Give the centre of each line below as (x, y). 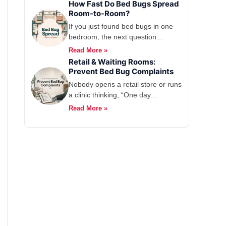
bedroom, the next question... (116, 37)
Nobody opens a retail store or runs (125, 84)
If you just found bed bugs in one (121, 26)
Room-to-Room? (99, 14)
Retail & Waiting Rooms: (112, 62)
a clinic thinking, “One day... (112, 95)
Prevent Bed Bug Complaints (121, 72)
